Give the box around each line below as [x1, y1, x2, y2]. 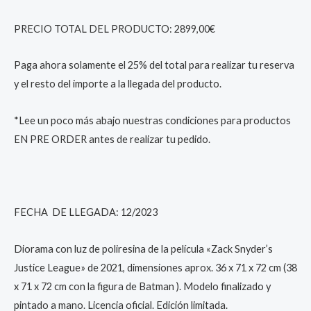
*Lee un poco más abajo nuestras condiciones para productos [14, 114, 291, 126]
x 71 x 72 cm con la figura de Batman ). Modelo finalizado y [14, 280, 271, 292]
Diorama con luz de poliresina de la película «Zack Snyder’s [14, 242, 273, 255]
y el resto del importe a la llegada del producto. [14, 78, 221, 90]
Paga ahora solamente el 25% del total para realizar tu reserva [14, 59, 294, 72]
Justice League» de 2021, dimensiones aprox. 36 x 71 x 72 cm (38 [14, 261, 297, 274]
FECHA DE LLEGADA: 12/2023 [14, 205, 158, 218]
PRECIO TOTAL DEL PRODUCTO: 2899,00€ [14, 22, 215, 35]
